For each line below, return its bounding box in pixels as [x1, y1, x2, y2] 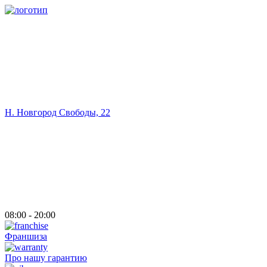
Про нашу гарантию [5, 253, 87, 263]
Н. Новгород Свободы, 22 [5, 107, 110, 117]
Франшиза [5, 231, 47, 241]
